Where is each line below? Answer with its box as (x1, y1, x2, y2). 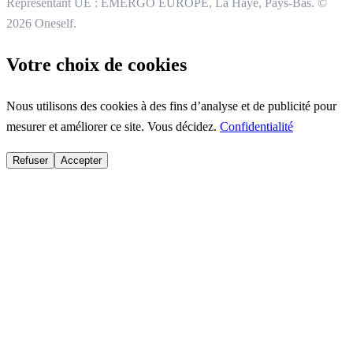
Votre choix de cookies (6, 54, 187, 76)
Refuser (13, 154, 48, 167)
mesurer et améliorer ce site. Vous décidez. (6, 120, 220, 134)
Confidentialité (220, 120, 293, 134)
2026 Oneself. (6, 17, 76, 31)
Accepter (61, 154, 102, 167)
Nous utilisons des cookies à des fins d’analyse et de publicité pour (6, 99, 336, 113)
